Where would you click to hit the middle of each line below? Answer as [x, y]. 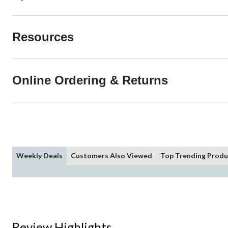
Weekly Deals [39, 156]
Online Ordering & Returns [90, 80]
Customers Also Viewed [111, 156]
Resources [43, 37]
